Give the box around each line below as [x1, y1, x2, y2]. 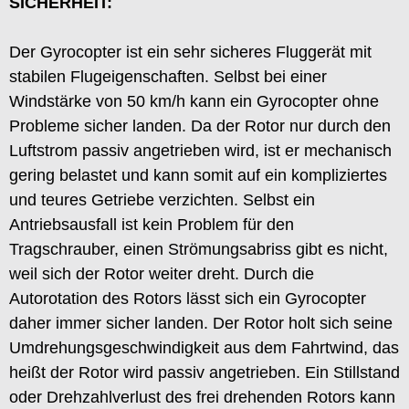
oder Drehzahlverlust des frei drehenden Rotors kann [9, 387, 395, 406]
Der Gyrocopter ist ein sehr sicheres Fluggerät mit [9, 42, 372, 61]
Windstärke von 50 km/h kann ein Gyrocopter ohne [9, 91, 379, 110]
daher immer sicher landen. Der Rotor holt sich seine [9, 313, 393, 332]
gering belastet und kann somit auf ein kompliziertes [9, 165, 387, 184]
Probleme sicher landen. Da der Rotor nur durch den [9, 116, 391, 135]
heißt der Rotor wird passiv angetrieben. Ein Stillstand [9, 362, 400, 382]
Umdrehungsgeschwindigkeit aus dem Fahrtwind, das [9, 338, 399, 357]
